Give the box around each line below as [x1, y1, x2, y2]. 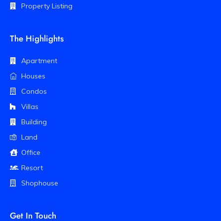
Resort [21, 163, 43, 172]
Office [21, 147, 40, 157]
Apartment [21, 56, 57, 65]
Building [21, 117, 47, 126]
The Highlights [10, 32, 64, 44]
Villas [21, 102, 38, 111]
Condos [21, 86, 47, 96]
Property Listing [21, 1, 73, 10]
